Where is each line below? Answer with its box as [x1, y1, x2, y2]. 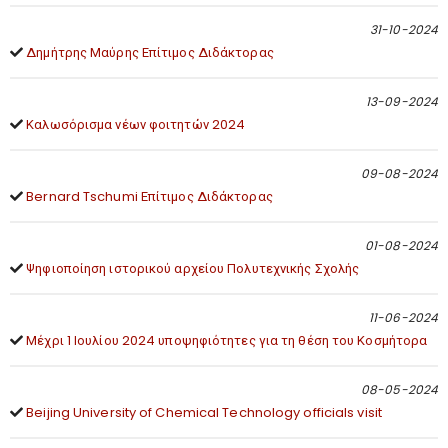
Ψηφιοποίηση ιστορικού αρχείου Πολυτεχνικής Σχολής [26, 258, 360, 278]
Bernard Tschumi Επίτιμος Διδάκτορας [26, 186, 273, 206]
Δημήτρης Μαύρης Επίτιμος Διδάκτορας [26, 42, 274, 62]
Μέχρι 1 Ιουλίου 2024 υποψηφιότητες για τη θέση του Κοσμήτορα [26, 330, 428, 350]
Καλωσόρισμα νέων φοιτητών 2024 [26, 114, 246, 134]
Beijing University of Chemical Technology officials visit [26, 402, 382, 422]
